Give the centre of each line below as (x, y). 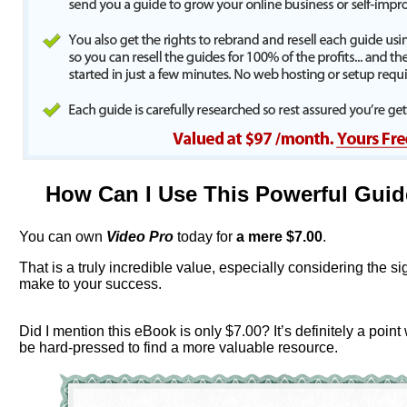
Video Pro (139, 237)
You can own (60, 237)
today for (206, 237)
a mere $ (265, 237)
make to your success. (90, 284)
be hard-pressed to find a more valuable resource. (178, 347)
